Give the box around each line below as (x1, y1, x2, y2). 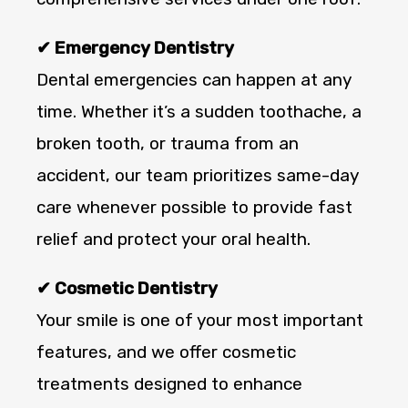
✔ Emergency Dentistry (36, 37, 234, 59)
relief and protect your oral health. (36, 229, 311, 250)
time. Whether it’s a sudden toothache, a (36, 101, 362, 123)
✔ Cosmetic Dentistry (36, 278, 218, 300)
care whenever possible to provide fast (36, 197, 352, 219)
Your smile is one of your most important (36, 310, 363, 331)
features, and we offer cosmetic (36, 342, 296, 363)
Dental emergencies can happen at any (36, 69, 351, 91)
